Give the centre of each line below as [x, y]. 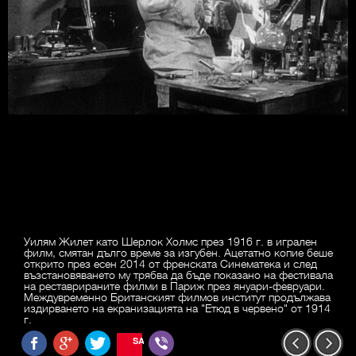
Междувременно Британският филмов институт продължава [177, 297]
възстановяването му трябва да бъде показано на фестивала [178, 275]
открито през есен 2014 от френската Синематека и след [170, 263]
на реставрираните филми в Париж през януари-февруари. [174, 286]
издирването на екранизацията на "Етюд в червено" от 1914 [177, 308]
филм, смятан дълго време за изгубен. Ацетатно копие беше [178, 252]
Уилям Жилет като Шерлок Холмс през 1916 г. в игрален [170, 241]
